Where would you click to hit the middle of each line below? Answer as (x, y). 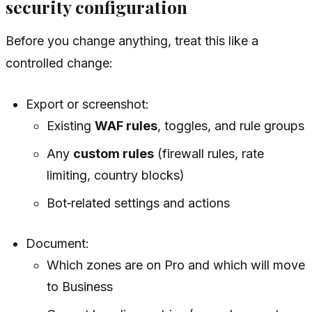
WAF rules (126, 125)
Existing (70, 125)
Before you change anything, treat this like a (132, 40)
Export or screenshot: (88, 104)
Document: (58, 243)
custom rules (113, 153)
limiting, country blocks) (115, 175)
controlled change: (59, 63)
